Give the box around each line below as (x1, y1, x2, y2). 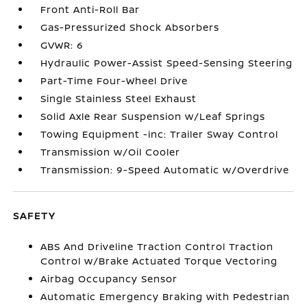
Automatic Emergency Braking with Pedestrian (40, 290, 291, 303)
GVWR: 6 (40, 38, 84, 51)
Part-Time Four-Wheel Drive (40, 74, 188, 87)
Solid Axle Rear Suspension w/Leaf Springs (40, 110, 266, 123)
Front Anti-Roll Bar (40, 3, 140, 16)
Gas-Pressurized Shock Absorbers (40, 21, 220, 34)
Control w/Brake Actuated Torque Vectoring (40, 254, 278, 267)
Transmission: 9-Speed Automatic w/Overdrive (40, 163, 290, 176)
